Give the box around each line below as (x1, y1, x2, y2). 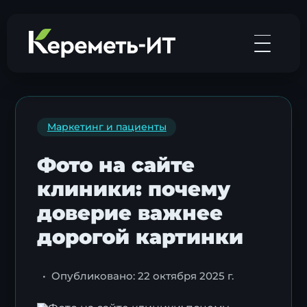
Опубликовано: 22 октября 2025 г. (51, 269, 234, 282)
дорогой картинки (37, 224, 244, 249)
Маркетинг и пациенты (47, 121, 167, 134)
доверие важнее (37, 200, 223, 225)
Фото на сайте (37, 152, 195, 177)
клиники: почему (37, 176, 231, 201)
